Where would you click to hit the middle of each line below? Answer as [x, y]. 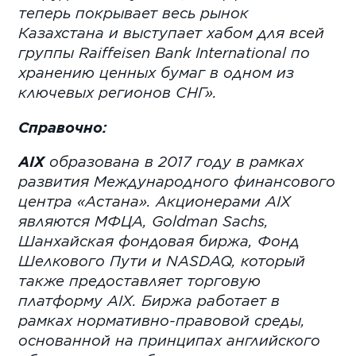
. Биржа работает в [207, 301]
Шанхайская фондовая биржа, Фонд [159, 241]
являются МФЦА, [85, 221]
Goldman [185, 221]
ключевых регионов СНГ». [118, 93]
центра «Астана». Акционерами [142, 201]
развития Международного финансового [177, 182]
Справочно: [63, 127]
